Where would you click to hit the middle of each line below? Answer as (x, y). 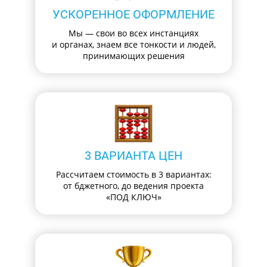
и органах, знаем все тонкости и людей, (133, 45)
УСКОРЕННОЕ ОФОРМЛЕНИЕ (133, 15)
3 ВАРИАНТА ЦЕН (133, 156)
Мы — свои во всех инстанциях (133, 33)
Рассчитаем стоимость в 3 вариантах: (133, 175)
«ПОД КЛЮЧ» (133, 197)
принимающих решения (133, 56)
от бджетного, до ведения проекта (133, 186)
